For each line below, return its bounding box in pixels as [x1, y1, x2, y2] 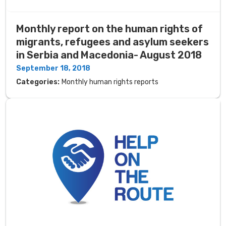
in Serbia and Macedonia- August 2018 [16, 48, 202, 61]
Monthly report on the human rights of [16, 22, 203, 35]
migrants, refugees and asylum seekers [16, 35, 209, 48]
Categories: [16, 77, 60, 86]
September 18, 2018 [16, 64, 90, 73]
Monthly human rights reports [62, 77, 158, 86]
